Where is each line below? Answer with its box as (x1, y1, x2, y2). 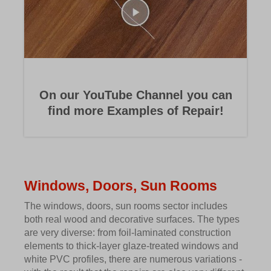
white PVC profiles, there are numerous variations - (24, 254, 242, 265)
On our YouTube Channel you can (39, 88, 232, 102)
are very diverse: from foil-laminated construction (24, 227, 231, 238)
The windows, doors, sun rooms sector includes (24, 201, 227, 212)
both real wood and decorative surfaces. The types (24, 214, 240, 225)
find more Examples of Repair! (47, 104, 224, 118)
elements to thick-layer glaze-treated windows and (24, 241, 238, 252)
